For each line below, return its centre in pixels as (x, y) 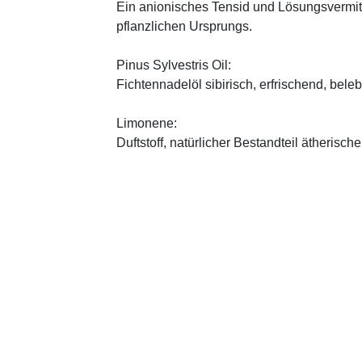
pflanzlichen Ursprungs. (184, 26)
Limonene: (147, 123)
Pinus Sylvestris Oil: (174, 65)
